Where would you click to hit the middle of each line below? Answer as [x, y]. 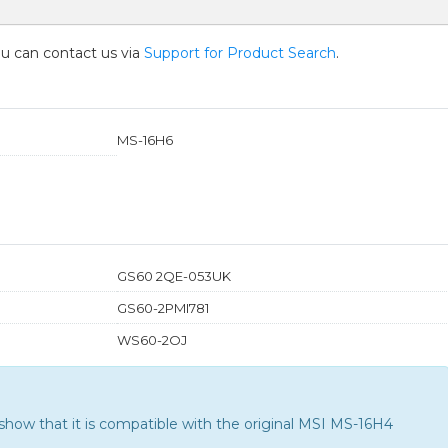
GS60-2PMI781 [162, 307]
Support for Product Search [240, 52]
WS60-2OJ [151, 339]
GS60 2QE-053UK [173, 275]
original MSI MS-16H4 [318, 423]
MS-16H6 [144, 139]
